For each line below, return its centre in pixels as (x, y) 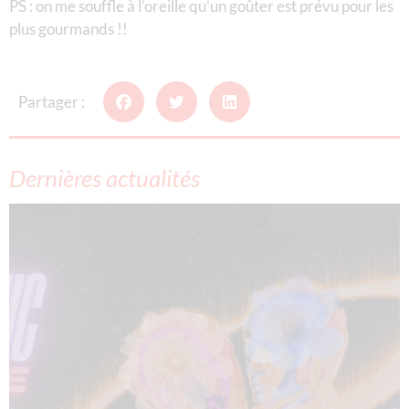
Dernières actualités (105, 178)
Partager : (52, 101)
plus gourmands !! (68, 28)
